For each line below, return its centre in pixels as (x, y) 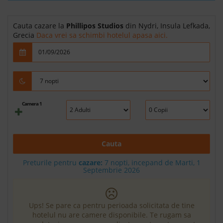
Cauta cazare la (40, 25)
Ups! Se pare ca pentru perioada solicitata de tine (111, 205)
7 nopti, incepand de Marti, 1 (151, 162)
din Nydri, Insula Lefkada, (167, 25)
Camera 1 (32, 103)
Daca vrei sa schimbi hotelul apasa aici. (102, 35)
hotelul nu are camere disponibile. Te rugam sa (111, 215)
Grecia (25, 35)
